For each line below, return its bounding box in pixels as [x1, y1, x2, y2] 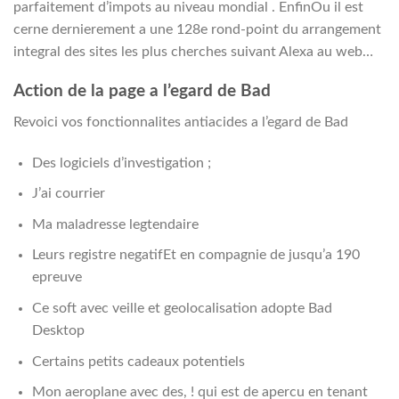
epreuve [31, 270, 82, 285]
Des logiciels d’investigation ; [31, 155, 211, 170]
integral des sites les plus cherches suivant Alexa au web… [13, 44, 373, 59]
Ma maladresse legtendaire [31, 216, 199, 232]
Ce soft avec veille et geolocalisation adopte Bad [31, 301, 332, 316]
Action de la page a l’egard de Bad [13, 83, 271, 101]
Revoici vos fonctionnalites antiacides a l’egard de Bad [13, 114, 348, 129]
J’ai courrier [31, 186, 105, 201]
